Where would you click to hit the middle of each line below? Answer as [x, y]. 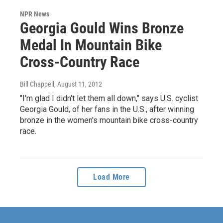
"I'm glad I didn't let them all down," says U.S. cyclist [109, 99]
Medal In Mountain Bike [91, 45]
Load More [111, 177]
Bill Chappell [37, 84]
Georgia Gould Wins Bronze [102, 28]
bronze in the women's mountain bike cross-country [109, 120]
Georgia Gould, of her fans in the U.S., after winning [107, 110]
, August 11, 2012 [78, 84]
